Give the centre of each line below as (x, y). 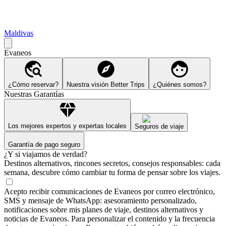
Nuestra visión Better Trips (106, 84)
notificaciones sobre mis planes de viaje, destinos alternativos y (104, 209)
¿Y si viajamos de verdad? (46, 154)
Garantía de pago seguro (44, 144)
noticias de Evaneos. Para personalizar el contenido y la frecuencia (109, 218)
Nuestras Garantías (34, 94)
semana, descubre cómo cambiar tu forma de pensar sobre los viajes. (112, 172)
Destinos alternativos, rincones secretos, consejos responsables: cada (112, 163)
